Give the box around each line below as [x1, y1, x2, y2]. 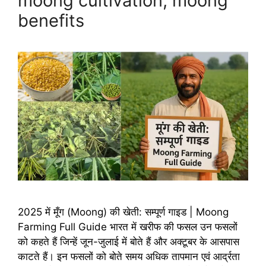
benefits [18, 10, 84, 31]
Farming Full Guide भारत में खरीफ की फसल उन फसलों [18, 221, 237, 233]
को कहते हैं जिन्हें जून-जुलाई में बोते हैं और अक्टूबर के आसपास [18, 236, 239, 248]
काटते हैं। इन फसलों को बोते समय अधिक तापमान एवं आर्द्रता [18, 251, 240, 263]
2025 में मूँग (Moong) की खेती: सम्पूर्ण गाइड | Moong [18, 206, 229, 218]
